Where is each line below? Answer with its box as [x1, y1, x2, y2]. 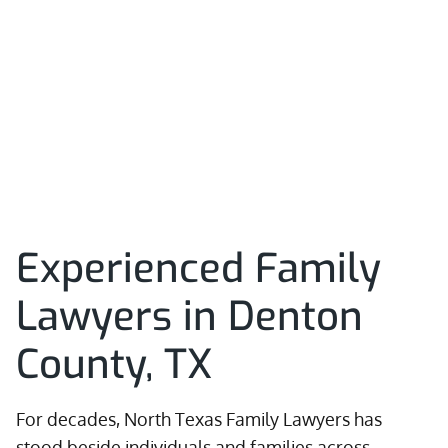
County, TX [16, 338, 212, 391]
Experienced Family [16, 242, 381, 295]
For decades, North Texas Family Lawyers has [16, 408, 382, 430]
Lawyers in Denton [16, 290, 363, 343]
